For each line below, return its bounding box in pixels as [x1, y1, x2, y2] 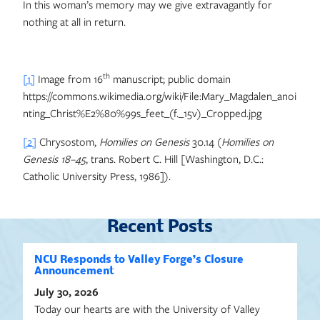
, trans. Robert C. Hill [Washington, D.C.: [86, 151, 264, 166]
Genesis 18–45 [23, 151, 86, 166]
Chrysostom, [36, 134, 99, 149]
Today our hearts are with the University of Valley [34, 301, 260, 316]
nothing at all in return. [23, 14, 126, 29]
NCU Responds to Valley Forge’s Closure [34, 254, 244, 266]
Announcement [34, 266, 114, 277]
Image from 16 [35, 71, 103, 86]
